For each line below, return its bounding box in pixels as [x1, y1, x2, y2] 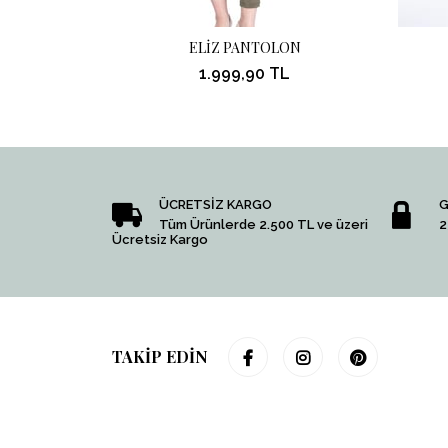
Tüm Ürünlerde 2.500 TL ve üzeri [159, 217, 368, 233]
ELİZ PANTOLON [188, 38, 301, 58]
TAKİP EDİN [112, 346, 208, 368]
